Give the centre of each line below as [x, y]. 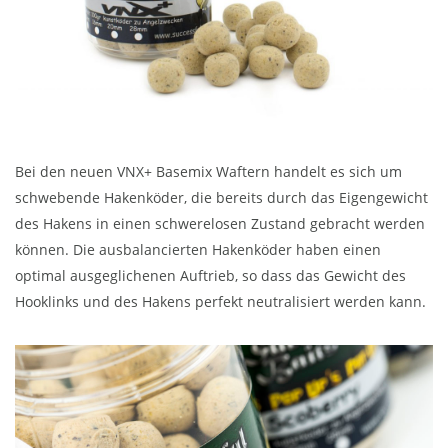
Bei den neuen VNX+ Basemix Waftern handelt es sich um [208, 172]
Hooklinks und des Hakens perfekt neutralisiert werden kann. [220, 302]
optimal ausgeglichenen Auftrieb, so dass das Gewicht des [210, 276]
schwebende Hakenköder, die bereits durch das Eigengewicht [221, 198]
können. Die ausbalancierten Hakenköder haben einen [198, 250]
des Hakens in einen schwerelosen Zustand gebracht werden [220, 224]
